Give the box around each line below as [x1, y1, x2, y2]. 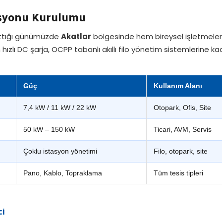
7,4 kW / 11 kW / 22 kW [23, 104, 96, 111]
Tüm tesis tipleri [154, 169, 203, 177]
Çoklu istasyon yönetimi [23, 147, 97, 155]
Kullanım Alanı [154, 82, 202, 90]
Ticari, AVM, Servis [154, 125, 212, 133]
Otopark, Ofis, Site [154, 104, 211, 111]
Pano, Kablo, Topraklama [23, 169, 102, 177]
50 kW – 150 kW [23, 125, 75, 133]
